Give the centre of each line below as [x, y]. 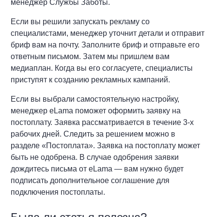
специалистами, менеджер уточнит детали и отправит [108, 33]
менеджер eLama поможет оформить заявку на [96, 111]
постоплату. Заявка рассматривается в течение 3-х [102, 122]
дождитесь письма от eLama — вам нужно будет [97, 169]
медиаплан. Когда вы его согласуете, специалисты [102, 68]
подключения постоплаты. [58, 192]
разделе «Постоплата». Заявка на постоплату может [106, 146]
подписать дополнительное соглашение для [90, 180]
